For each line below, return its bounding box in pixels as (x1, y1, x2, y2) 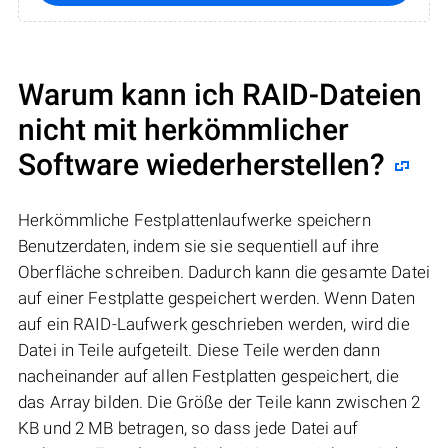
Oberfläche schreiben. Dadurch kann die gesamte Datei (18, 262, 430, 283)
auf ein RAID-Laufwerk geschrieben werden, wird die (18, 314, 410, 335)
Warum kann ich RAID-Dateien (18, 77, 422, 113)
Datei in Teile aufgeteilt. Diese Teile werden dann (18, 340, 380, 361)
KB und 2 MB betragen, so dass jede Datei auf (18, 418, 358, 439)
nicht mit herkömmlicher (18, 112, 349, 148)
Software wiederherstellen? (18, 147, 385, 183)
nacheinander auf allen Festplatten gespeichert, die (18, 366, 399, 387)
